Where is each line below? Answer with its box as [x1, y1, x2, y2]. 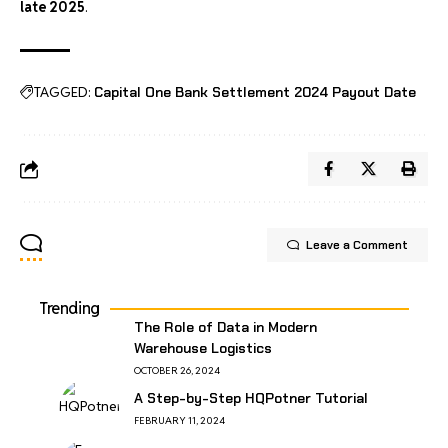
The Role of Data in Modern [134, 317, 317, 336]
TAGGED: [34, 82, 91, 101]
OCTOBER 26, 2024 [134, 363, 220, 377]
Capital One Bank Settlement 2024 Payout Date [94, 82, 416, 101]
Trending [39, 297, 100, 319]
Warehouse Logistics [134, 338, 272, 357]
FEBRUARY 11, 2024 [134, 414, 225, 427]
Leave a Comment [306, 236, 408, 253]
